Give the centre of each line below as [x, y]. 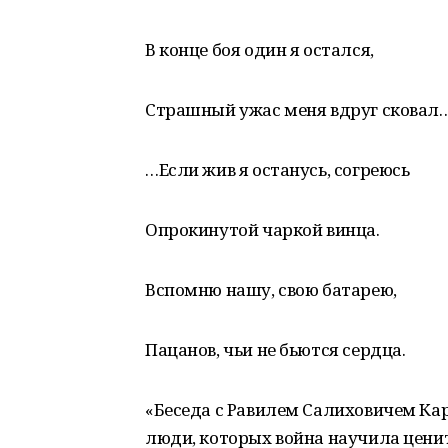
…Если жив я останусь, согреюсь [277, 169]
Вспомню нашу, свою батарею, [271, 289]
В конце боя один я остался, [259, 49]
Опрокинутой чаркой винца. [262, 229]
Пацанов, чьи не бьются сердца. [275, 349]
